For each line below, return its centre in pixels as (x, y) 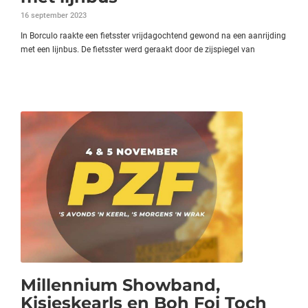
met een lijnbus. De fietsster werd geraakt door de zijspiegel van (137, 49)
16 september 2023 (53, 15)
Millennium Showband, (120, 285)
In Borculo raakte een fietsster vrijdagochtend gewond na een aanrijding (153, 35)
